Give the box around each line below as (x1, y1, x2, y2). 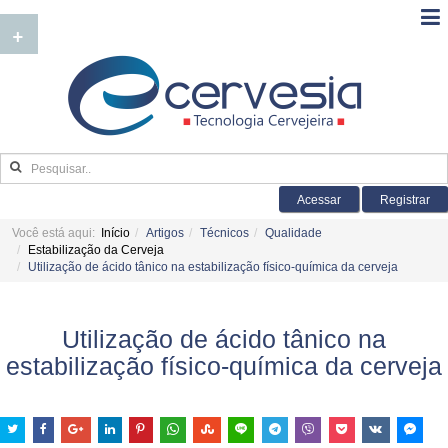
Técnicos (200, 226, 249, 240)
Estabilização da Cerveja (28, 243, 164, 257)
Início (101, 226, 130, 240)
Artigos (146, 226, 184, 240)
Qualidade (265, 226, 322, 240)
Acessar (297, 193, 341, 207)
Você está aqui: (12, 226, 101, 240)
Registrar (380, 193, 430, 207)
